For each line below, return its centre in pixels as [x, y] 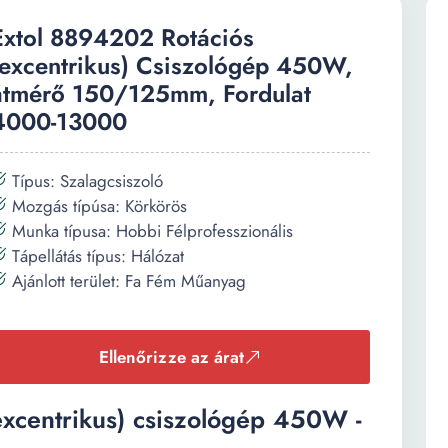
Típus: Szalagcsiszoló [85, 181]
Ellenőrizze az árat [171, 357]
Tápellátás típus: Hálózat [95, 256]
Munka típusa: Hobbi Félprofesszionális [150, 231]
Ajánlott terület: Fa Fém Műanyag [126, 281]
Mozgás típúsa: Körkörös [97, 206]
